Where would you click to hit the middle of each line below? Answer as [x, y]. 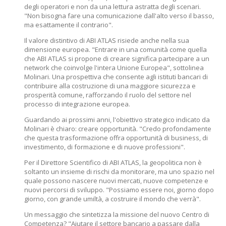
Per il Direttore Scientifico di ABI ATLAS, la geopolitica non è [113, 162]
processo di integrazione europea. [77, 104]
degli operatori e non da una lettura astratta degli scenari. [112, 7]
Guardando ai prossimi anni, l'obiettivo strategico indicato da [117, 120]
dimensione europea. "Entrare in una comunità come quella [116, 49]
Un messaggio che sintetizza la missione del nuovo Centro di [117, 214]
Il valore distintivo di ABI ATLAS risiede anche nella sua [107, 40]
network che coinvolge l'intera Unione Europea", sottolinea [114, 68]
